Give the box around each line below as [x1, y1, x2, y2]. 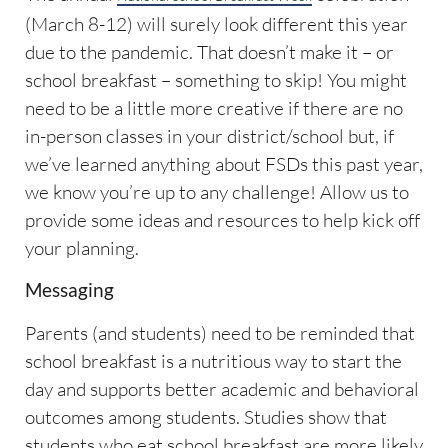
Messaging [25, 278, 114, 302]
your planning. [25, 235, 139, 260]
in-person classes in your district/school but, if [25, 123, 394, 148]
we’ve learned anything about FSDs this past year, [25, 151, 423, 176]
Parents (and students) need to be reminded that [25, 320, 415, 345]
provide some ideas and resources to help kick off [25, 207, 420, 232]
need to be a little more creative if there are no [25, 95, 403, 120]
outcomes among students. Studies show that [25, 404, 387, 429]
